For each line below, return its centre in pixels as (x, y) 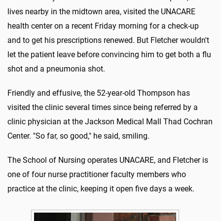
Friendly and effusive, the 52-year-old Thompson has (99, 93)
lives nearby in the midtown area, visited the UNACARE (101, 12)
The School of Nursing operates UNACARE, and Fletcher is (108, 160)
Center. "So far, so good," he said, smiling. (78, 136)
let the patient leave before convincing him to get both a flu (109, 55)
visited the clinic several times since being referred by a (103, 108)
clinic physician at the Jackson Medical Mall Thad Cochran (110, 122)
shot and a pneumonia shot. (56, 69)
